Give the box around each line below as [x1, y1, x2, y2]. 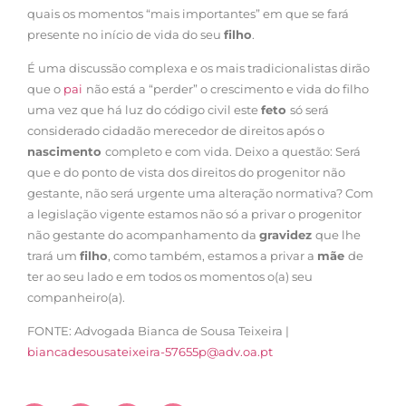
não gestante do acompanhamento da [27, 227, 259, 242]
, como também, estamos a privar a [108, 247, 317, 263]
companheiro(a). [27, 289, 125, 304]
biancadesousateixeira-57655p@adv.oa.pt [27, 344, 273, 360]
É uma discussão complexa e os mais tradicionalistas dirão [27, 60, 370, 75]
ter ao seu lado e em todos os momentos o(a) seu [27, 268, 313, 284]
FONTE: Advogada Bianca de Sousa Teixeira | [27, 324, 289, 339]
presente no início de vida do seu [27, 26, 224, 42]
